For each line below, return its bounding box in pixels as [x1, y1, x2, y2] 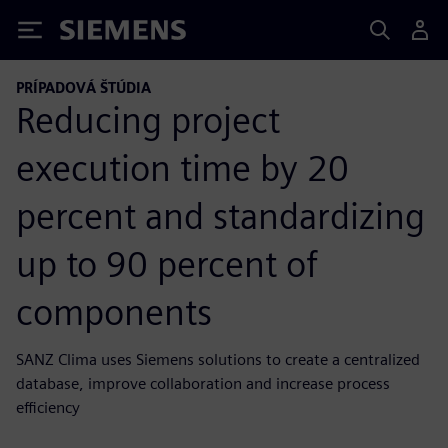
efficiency [16, 397, 80, 417]
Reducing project [16, 97, 280, 142]
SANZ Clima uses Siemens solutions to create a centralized [16, 349, 420, 369]
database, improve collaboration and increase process [16, 373, 390, 393]
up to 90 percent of [16, 241, 318, 286]
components [16, 289, 212, 334]
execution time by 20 [16, 145, 349, 190]
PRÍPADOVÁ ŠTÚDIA [16, 79, 151, 96]
